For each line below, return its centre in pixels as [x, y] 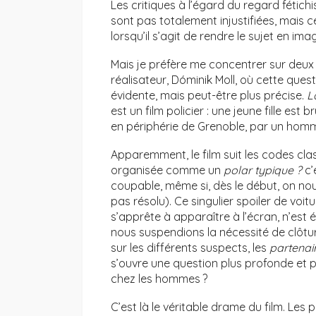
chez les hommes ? [159, 279]
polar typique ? [263, 170]
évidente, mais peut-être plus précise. [209, 96]
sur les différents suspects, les [190, 248]
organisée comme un [167, 170]
